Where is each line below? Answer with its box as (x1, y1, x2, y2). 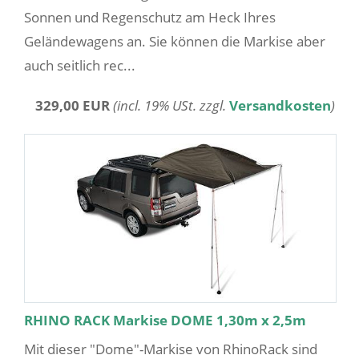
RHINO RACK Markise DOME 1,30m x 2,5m (24, 310, 306, 329)
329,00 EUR (35, 96, 110, 115)
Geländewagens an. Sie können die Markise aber (24, 32, 325, 51)
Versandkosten (229, 96, 331, 115)
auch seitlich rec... (24, 56, 135, 75)
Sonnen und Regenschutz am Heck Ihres (24, 8, 276, 27)
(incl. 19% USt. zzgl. (113, 96, 229, 115)
